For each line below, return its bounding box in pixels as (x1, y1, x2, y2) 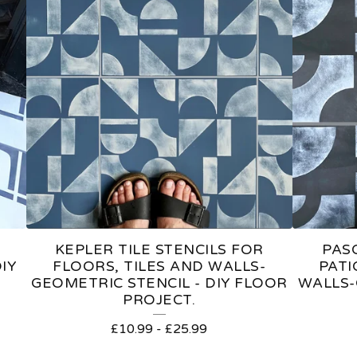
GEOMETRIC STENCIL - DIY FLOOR (31, 275, 288, 292)
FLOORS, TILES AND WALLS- (53, 258, 266, 276)
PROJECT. (123, 292, 196, 309)
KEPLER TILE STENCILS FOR (54, 241, 264, 259)
